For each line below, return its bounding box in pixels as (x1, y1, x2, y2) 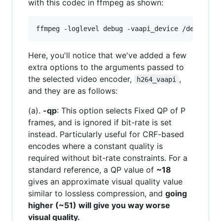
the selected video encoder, (28, 74, 134, 84)
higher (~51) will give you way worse (28, 200, 170, 210)
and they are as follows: (28, 85, 117, 96)
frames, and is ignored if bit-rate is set (28, 117, 172, 127)
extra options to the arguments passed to (28, 62, 184, 72)
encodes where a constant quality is (28, 141, 163, 151)
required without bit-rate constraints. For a (28, 152, 187, 163)
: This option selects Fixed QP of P (57, 105, 185, 115)
